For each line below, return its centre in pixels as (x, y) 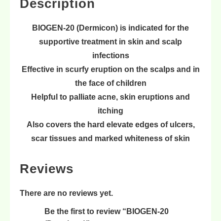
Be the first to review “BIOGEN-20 (107, 212)
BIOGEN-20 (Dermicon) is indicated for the (110, 28)
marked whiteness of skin (142, 139)
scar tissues (54, 139)
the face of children (110, 83)
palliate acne (92, 97)
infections (110, 56)
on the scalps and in (161, 70)
